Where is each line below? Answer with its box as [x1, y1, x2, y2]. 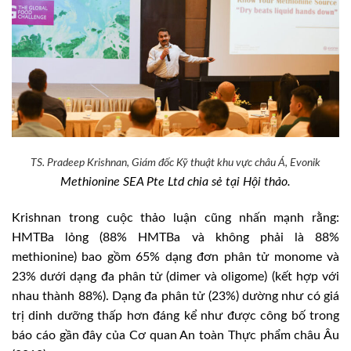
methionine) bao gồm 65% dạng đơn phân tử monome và [12, 251, 339, 264]
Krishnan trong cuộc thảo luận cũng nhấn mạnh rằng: [12, 212, 339, 225]
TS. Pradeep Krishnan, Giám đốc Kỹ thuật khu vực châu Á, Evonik [31, 157, 320, 169]
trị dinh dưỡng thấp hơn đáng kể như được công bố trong [12, 309, 339, 323]
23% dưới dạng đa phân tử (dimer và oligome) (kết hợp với [12, 270, 339, 284]
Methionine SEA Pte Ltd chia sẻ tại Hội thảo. [60, 175, 291, 189]
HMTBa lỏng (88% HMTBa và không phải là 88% [12, 231, 339, 244]
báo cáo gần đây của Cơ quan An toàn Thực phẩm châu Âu [12, 329, 339, 342]
